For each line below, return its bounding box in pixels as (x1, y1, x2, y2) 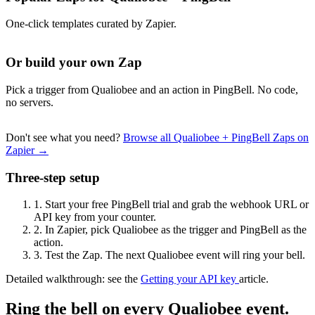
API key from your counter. (34, 211, 156, 224)
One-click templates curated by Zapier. (6, 18, 176, 30)
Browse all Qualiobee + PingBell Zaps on (123, 131, 309, 143)
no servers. (6, 96, 53, 108)
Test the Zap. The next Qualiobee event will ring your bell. (42, 249, 305, 262)
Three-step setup (6, 169, 100, 185)
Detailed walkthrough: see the (6, 273, 141, 285)
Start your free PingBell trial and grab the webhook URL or (42, 198, 309, 211)
